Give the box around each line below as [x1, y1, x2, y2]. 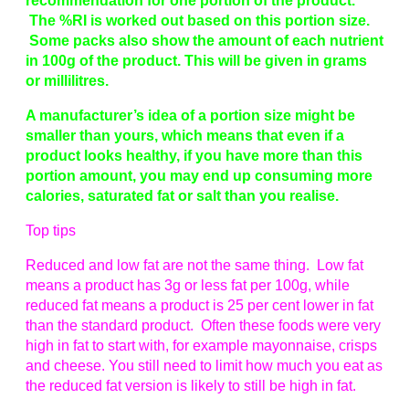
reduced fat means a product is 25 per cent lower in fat [26, 298, 373, 314]
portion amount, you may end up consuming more [26, 168, 372, 184]
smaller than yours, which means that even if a [26, 128, 344, 144]
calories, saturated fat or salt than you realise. [26, 188, 339, 204]
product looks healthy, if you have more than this [26, 148, 362, 164]
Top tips [26, 223, 76, 239]
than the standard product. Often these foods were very [26, 318, 381, 334]
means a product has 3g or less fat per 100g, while [26, 278, 350, 294]
